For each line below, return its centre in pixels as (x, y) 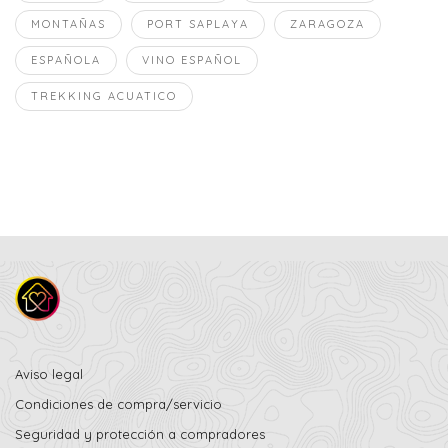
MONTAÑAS (68, 23)
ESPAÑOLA (66, 60)
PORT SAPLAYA (198, 23)
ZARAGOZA (327, 23)
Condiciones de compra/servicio (118, 404)
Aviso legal (49, 374)
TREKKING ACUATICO (104, 96)
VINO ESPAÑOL (192, 60)
